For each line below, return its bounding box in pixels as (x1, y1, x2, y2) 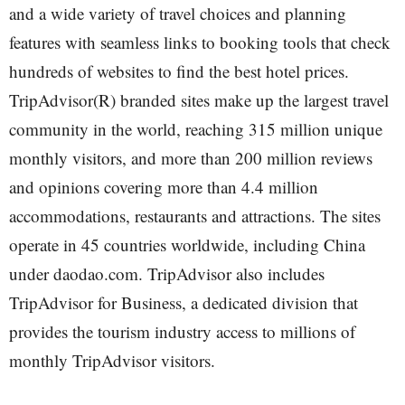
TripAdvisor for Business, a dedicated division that (9, 291, 358, 314)
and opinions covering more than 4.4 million (9, 175, 318, 198)
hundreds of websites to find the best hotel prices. (9, 60, 349, 82)
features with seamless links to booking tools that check (9, 31, 391, 53)
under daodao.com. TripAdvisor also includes (9, 262, 325, 285)
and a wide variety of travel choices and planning (9, 2, 346, 24)
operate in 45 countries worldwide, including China (9, 233, 365, 256)
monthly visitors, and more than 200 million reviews (9, 146, 372, 169)
